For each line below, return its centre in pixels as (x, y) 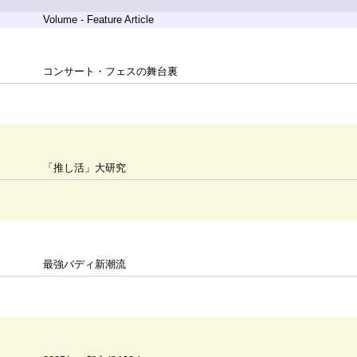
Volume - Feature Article (99, 20)
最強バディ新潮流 (85, 264)
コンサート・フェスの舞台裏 (111, 71)
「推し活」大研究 (85, 168)
